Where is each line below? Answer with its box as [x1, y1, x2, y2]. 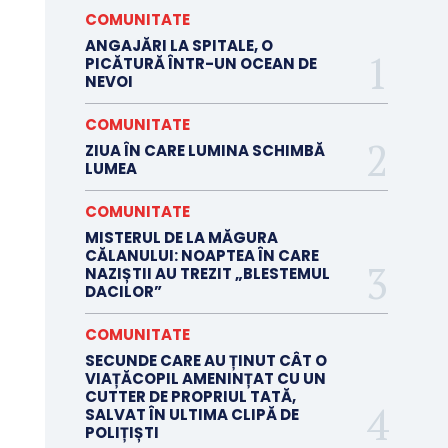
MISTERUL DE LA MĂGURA [84, 227, 278, 249]
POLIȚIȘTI [84, 422, 159, 444]
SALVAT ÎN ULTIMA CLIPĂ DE [84, 404, 299, 426]
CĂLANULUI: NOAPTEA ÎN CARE [84, 245, 319, 267]
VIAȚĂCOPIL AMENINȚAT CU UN [84, 368, 326, 390]
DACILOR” [84, 281, 162, 303]
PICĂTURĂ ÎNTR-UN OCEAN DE [84, 53, 317, 75]
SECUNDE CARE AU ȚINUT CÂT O [84, 350, 327, 372]
